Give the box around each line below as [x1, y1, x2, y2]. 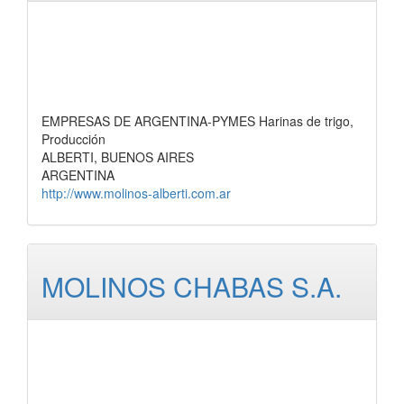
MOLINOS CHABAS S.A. [41, 267, 342, 306]
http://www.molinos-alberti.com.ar [41, 184, 231, 202]
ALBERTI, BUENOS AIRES [41, 148, 194, 166]
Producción [41, 130, 106, 148]
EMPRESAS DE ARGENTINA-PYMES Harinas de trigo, [41, 112, 353, 130]
